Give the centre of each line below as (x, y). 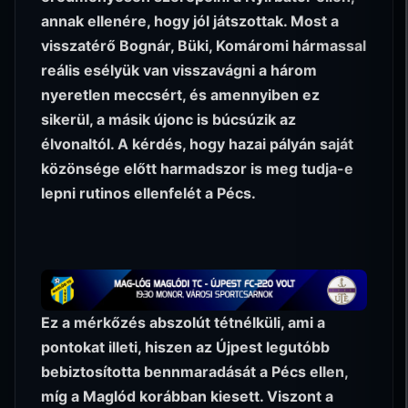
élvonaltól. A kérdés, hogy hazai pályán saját (197, 143)
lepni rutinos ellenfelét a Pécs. (148, 193)
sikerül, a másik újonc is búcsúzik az (168, 119)
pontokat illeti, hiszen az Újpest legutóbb (185, 347)
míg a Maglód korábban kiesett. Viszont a (187, 396)
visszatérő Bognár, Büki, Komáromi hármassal (204, 45)
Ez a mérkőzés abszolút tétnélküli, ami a (183, 322)
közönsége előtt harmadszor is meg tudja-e (197, 168)
